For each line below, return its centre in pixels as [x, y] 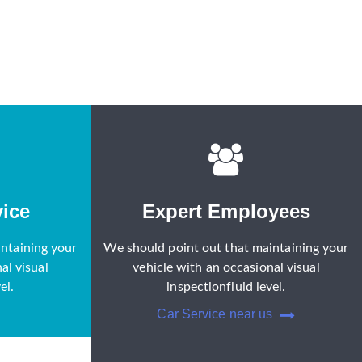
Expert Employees [226, 212]
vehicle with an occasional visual [226, 268]
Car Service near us [217, 314]
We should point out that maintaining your [226, 248]
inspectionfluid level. [226, 287]
